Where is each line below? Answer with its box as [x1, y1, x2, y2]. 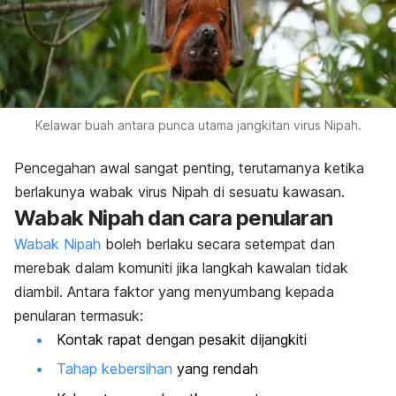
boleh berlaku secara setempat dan [101, 234, 335, 253]
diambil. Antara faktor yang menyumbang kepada [14, 282, 334, 301]
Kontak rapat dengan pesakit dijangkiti [57, 330, 307, 348]
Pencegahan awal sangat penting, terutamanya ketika [14, 158, 364, 177]
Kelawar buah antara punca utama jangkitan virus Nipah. [34, 117, 362, 133]
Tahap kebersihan [57, 360, 172, 378]
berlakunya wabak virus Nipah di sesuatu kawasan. [14, 182, 345, 201]
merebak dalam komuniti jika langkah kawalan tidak [14, 258, 348, 277]
